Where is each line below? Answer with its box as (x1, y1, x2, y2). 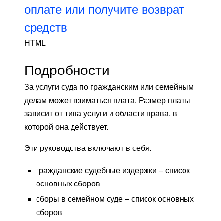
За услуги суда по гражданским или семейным (24, 83, 194, 92)
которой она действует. (24, 123, 108, 132)
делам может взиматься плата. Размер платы (24, 96, 190, 105)
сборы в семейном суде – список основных (36, 195, 194, 204)
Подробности (24, 62, 110, 78)
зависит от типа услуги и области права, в (24, 110, 177, 118)
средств (24, 21, 67, 35)
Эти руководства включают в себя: (24, 144, 151, 153)
